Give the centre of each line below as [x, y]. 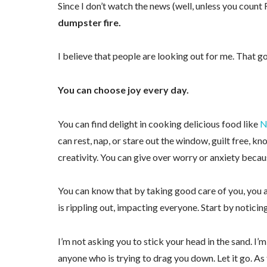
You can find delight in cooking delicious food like [159, 123]
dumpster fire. [89, 22]
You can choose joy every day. [123, 90]
